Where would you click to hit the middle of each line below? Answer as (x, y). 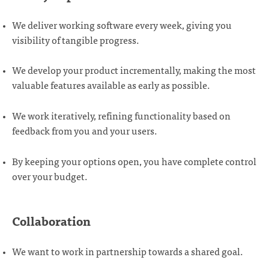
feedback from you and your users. (85, 130)
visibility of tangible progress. (76, 39)
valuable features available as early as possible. (111, 85)
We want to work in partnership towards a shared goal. (128, 251)
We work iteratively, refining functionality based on (121, 115)
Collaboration (51, 221)
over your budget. (50, 176)
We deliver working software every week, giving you (122, 24)
